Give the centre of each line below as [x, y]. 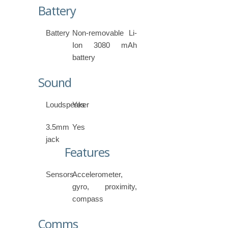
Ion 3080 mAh [105, 45]
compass [88, 199]
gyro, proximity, [105, 187]
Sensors [60, 175]
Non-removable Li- [105, 33]
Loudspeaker [67, 105]
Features [87, 152]
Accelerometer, [98, 175]
